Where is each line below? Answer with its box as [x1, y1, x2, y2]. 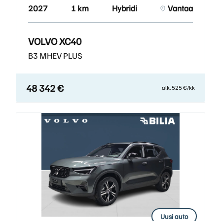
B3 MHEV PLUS [28, 50, 82, 61]
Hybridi [112, 3, 137, 13]
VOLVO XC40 [28, 35, 81, 47]
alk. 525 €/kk [162, 84, 195, 91]
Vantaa [168, 3, 193, 13]
